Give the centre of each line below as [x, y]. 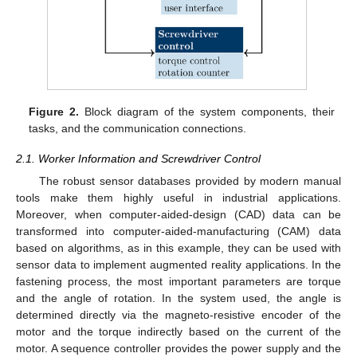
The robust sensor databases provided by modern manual [190, 181]
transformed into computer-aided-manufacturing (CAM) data [178, 231]
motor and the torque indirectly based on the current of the [178, 332]
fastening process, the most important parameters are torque [178, 282]
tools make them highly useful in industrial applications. [178, 198]
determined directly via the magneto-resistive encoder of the [178, 315]
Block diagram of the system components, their [207, 111]
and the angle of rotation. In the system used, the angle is [178, 298]
